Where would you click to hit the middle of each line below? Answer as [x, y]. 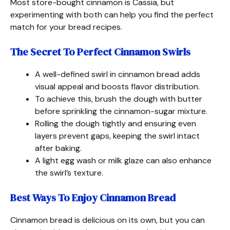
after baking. [58, 148]
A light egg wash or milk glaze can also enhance [123, 160]
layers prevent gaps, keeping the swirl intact [117, 136]
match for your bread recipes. [66, 27]
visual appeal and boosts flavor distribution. [117, 86]
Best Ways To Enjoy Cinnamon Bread [93, 197]
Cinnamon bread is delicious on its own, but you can [108, 220]
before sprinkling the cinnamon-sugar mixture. [121, 111]
